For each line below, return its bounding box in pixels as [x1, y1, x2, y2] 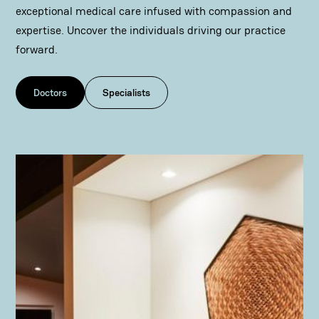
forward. [16, 41, 58, 57]
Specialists [103, 85, 151, 99]
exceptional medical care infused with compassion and [16, 3, 293, 19]
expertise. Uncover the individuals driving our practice [16, 22, 286, 38]
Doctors [33, 85, 68, 99]
